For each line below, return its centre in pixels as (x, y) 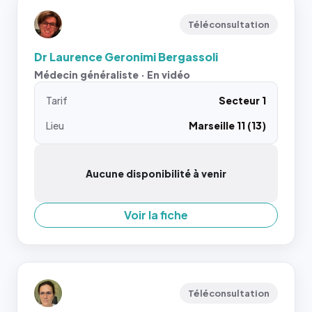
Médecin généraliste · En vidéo (112, 75)
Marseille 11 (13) (227, 125)
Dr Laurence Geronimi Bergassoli (126, 57)
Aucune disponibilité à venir (156, 173)
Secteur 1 (242, 100)
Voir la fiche (156, 215)
